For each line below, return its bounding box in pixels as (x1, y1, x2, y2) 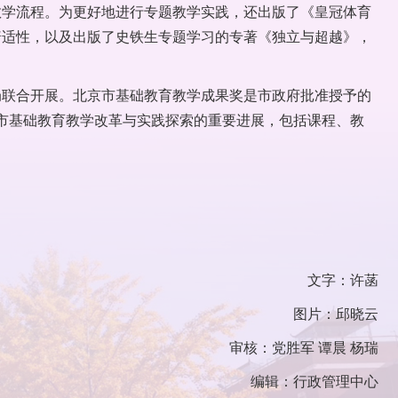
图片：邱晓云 (293, 306, 378, 322)
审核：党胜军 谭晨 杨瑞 (229, 339, 378, 355)
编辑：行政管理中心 (251, 373, 378, 389)
